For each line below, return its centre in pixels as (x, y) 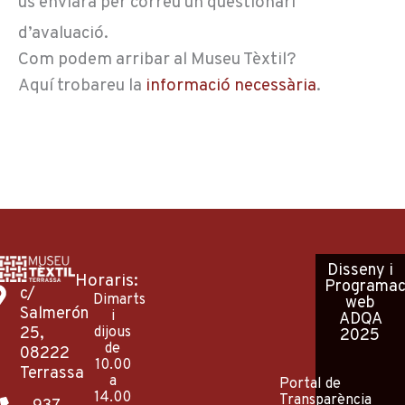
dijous (113, 332)
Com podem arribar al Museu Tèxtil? (157, 59)
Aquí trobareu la (80, 85)
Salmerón (54, 314)
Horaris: (107, 281)
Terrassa (52, 373)
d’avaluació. (63, 33)
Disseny (356, 270)
